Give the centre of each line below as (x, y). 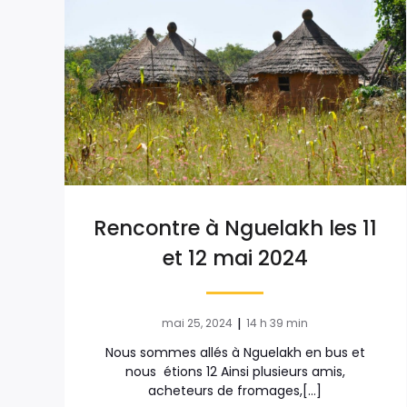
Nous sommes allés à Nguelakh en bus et (235, 353)
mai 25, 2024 (198, 323)
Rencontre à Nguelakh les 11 (235, 228)
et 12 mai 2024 (235, 258)
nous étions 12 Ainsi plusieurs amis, (235, 372)
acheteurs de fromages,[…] (235, 391)
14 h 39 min (278, 323)
